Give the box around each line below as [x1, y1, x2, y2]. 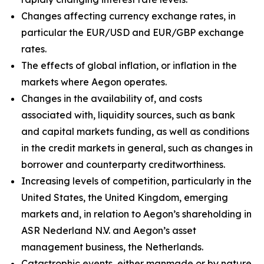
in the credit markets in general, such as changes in [21, 142, 253, 154]
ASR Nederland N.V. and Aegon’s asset [21, 225, 196, 236]
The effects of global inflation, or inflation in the [21, 60, 237, 71]
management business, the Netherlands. [21, 241, 203, 253]
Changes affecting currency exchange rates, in [21, 10, 236, 22]
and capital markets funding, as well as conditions [21, 126, 249, 137]
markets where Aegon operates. [21, 76, 167, 88]
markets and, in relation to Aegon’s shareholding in [21, 208, 252, 220]
